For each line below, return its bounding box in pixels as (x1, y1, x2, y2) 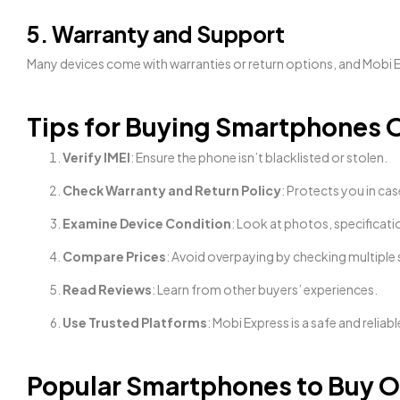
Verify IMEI (62, 149, 130, 166)
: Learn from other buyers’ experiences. (152, 281, 378, 298)
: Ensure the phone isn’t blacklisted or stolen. (130, 149, 387, 166)
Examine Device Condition (62, 215, 231, 232)
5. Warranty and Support (27, 21, 285, 48)
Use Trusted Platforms (62, 314, 207, 331)
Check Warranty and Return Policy (62, 182, 281, 199)
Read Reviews (62, 281, 152, 298)
